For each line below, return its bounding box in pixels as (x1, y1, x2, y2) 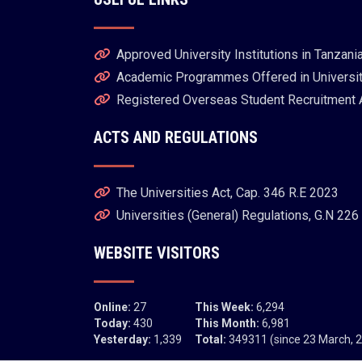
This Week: (194, 300, 254, 314)
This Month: (194, 316, 259, 330)
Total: (194, 332, 226, 346)
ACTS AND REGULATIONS (93, 127, 258, 147)
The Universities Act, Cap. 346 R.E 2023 (116, 184, 339, 200)
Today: (93, 316, 131, 330)
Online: (93, 300, 131, 314)
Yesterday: (93, 332, 151, 346)
